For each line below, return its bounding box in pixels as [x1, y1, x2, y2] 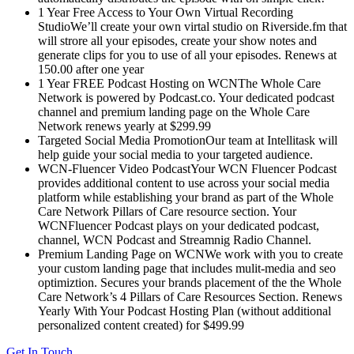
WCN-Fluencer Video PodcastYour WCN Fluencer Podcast [38, 161, 337, 175]
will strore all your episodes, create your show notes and [38, 33, 317, 47]
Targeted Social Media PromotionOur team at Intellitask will [38, 133, 337, 147]
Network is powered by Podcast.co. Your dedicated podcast [38, 90, 334, 104]
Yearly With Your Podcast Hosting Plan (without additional [38, 303, 331, 318]
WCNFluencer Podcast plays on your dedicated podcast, [38, 218, 319, 232]
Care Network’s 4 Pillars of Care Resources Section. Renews [38, 289, 342, 303]
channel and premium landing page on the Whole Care [38, 104, 310, 119]
